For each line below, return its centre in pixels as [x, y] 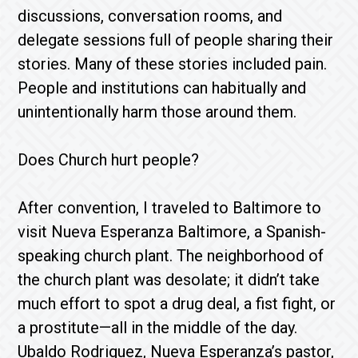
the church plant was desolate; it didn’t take [169, 280]
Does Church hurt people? [109, 160]
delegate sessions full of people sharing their [176, 40]
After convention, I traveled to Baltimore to [170, 208]
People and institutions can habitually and [162, 88]
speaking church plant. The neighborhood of [171, 256]
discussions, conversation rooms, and [150, 16]
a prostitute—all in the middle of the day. [158, 328]
